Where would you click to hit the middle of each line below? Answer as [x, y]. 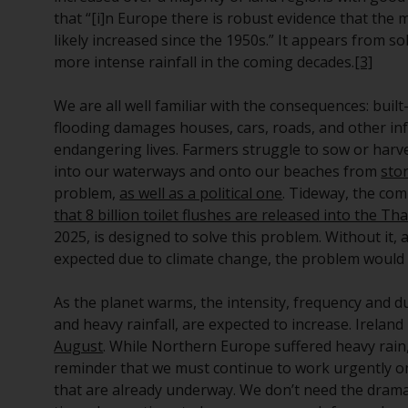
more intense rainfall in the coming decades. [204, 62]
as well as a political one [201, 193]
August [79, 346]
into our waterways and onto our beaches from [218, 171]
